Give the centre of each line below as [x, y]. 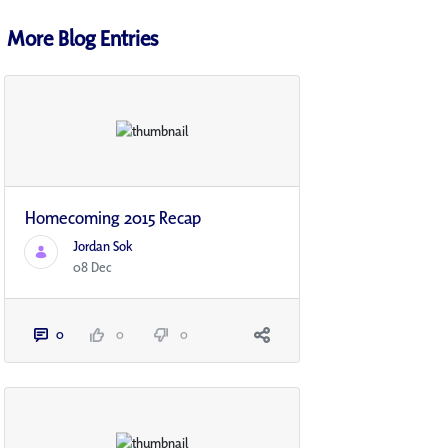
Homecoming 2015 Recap [113, 218]
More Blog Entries [82, 37]
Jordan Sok [103, 246]
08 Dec [92, 267]
